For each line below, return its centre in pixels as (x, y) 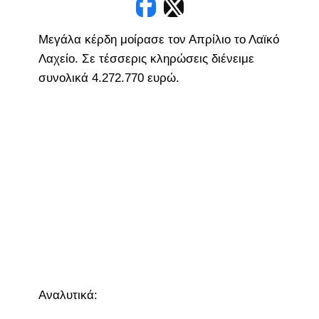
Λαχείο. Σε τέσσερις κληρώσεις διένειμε (146, 58)
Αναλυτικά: (68, 295)
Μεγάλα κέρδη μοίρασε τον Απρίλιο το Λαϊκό (158, 39)
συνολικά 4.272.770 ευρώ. (112, 78)
